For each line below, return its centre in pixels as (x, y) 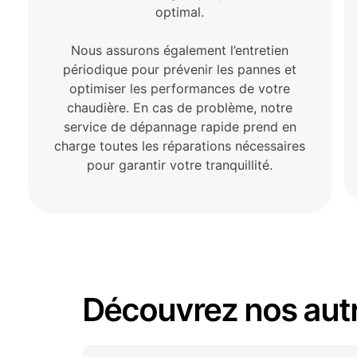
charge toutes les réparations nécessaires (180, 146)
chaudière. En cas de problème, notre (180, 108)
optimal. (180, 12)
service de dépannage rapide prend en (180, 127)
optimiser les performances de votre (180, 89)
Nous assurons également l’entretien (180, 51)
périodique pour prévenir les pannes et (180, 70)
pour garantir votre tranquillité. (180, 165)
